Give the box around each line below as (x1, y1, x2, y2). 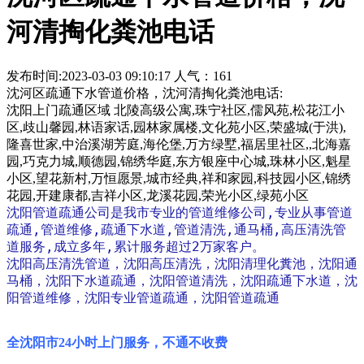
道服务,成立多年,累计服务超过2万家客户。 (6, 238, 265, 254)
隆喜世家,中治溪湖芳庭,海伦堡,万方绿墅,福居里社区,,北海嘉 (6, 136, 351, 151)
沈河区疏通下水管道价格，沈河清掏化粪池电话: (6, 85, 289, 100)
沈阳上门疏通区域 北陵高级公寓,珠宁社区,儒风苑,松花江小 (6, 102, 344, 117)
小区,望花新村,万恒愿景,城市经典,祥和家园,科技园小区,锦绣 (6, 171, 351, 185)
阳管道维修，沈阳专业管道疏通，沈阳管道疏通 (6, 289, 279, 305)
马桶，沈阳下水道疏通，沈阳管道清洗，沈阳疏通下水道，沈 (6, 272, 357, 288)
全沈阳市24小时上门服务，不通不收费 (6, 335, 227, 349)
